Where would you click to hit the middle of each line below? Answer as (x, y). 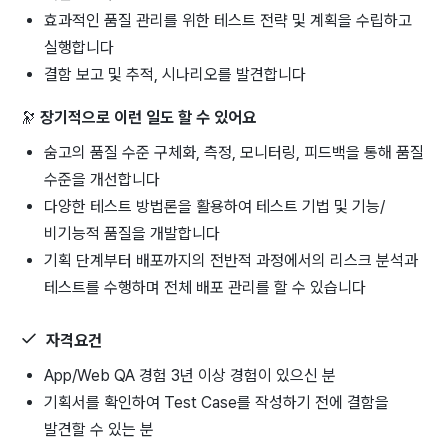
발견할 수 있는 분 (99, 429)
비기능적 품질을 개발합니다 (132, 233)
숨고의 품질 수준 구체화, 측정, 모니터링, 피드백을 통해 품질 (234, 152)
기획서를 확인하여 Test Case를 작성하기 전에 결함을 (216, 402)
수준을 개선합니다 (102, 179)
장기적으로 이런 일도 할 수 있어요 (148, 117)
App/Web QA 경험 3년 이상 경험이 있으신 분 (190, 375)
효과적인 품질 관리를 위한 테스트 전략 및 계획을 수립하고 (228, 20)
